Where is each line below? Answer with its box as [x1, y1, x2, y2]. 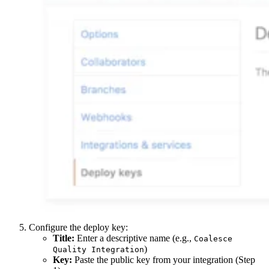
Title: [53, 233, 74, 244]
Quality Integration [53, 245, 144, 255]
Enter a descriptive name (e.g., [74, 233, 194, 244]
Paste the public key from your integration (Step [72, 255, 255, 265]
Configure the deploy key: [29, 222, 128, 233]
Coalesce [194, 234, 232, 244]
